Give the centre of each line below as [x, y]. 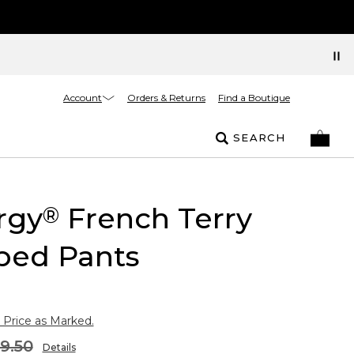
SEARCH [259, 137]
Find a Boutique [254, 98]
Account [83, 97]
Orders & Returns [166, 98]
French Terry [155, 218]
